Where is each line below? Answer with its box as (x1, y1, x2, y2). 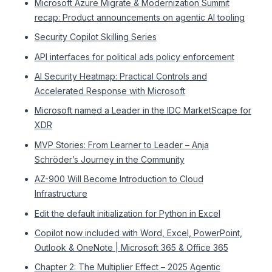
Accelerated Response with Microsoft (34, 85, 185, 96)
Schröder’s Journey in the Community (34, 154, 185, 165)
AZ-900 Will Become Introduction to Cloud (34, 174, 203, 185)
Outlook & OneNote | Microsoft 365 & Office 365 (34, 242, 228, 253)
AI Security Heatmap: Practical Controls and (34, 70, 207, 81)
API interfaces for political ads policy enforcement (34, 51, 234, 62)
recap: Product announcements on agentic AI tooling (34, 12, 245, 22)
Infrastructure (34, 188, 87, 199)
